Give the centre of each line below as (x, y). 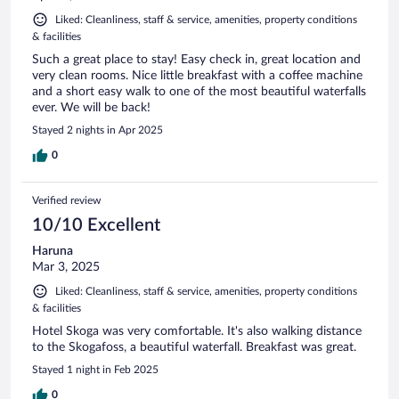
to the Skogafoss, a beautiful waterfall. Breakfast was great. (194, 348)
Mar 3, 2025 (66, 268)
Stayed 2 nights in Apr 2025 (98, 130)
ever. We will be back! (91, 108)
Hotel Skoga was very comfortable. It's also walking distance (197, 332)
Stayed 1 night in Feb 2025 (95, 370)
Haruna (53, 252)
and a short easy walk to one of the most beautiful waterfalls (199, 92)
